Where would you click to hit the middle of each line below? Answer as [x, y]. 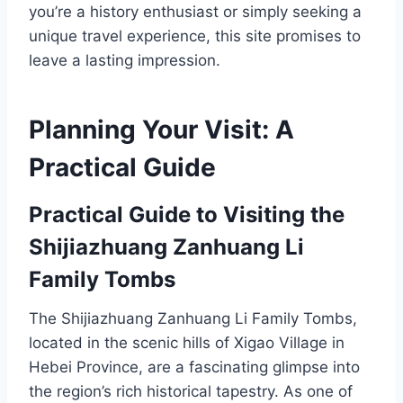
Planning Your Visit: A [161, 130]
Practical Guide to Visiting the [187, 215]
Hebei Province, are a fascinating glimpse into [194, 367]
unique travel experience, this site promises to [195, 36]
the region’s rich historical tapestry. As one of [191, 392]
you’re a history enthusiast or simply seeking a [195, 12]
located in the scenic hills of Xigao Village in [187, 343]
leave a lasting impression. [125, 61]
